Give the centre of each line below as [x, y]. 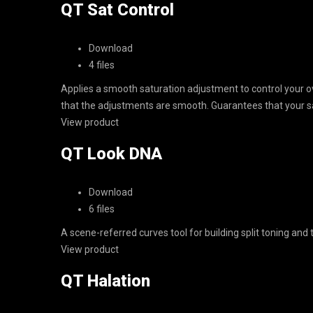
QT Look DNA [111, 154]
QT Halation [105, 281]
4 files [102, 65]
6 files [102, 209]
